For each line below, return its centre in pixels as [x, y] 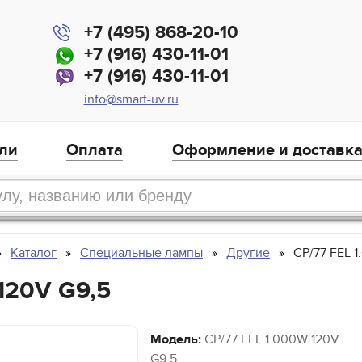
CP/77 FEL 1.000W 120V [270, 340]
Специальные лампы [141, 253]
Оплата [95, 150]
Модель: [176, 340]
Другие [248, 253]
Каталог [34, 253]
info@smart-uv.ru [131, 99]
